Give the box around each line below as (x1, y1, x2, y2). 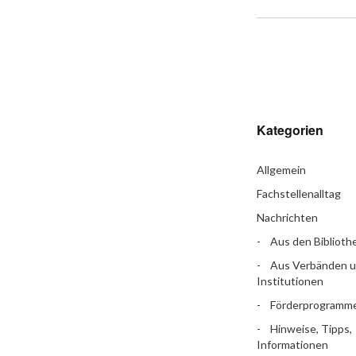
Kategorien (256, 121, 323, 139)
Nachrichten (256, 211, 318, 224)
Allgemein (256, 163, 306, 176)
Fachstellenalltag (256, 187, 341, 200)
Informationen (256, 338, 328, 351)
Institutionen (256, 274, 323, 288)
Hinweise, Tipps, (269, 322, 352, 335)
